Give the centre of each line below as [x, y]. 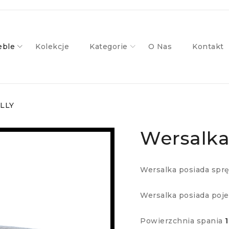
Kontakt [208, 47]
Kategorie [109, 47]
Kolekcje [52, 47]
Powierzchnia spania [182, 221]
